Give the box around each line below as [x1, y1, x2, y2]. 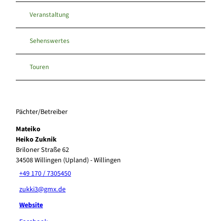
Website [19, 200, 43, 210]
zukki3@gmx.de [19, 184, 66, 194]
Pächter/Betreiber [16, 107, 68, 117]
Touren [30, 62, 49, 72]
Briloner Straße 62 [16, 145, 69, 155]
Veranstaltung [30, 10, 69, 20]
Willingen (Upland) [35, 155, 89, 166]
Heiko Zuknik [16, 135, 57, 145]
